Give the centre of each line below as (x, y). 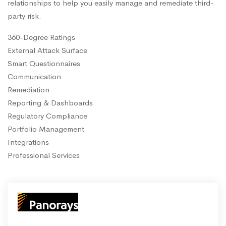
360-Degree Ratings (42, 37)
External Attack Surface (48, 50)
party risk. (24, 16)
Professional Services (45, 155)
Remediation (30, 89)
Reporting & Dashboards (50, 102)
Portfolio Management (47, 129)
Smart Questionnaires (45, 63)
